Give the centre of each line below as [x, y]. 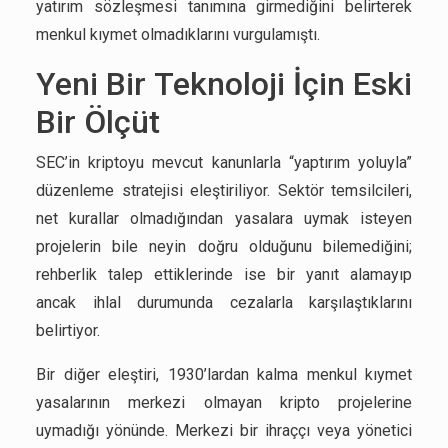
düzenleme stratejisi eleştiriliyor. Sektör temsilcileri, [224, 190]
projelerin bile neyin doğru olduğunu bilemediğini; [224, 246]
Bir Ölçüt [98, 122]
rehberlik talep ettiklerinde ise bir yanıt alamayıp [224, 274]
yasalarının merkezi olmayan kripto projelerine [224, 402]
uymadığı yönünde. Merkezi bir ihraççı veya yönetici [224, 430]
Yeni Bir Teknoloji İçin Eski [224, 84]
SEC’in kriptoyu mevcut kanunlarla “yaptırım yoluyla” [224, 162]
